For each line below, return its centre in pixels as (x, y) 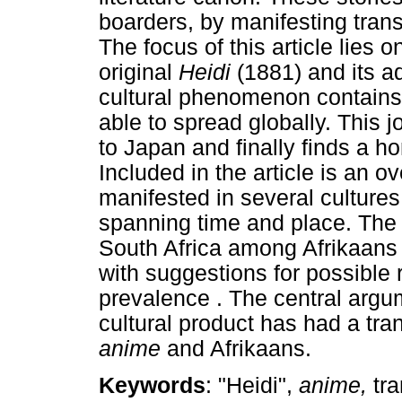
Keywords (152, 386)
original (139, 73)
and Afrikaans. (239, 349)
